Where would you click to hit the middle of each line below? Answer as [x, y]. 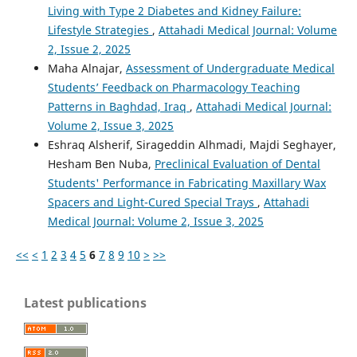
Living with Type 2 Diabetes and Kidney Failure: [174, 11]
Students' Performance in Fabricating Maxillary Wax [186, 183]
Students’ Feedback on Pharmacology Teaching [174, 88]
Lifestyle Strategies [100, 30]
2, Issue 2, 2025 [89, 49]
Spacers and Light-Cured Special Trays [152, 202]
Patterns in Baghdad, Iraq [118, 107]
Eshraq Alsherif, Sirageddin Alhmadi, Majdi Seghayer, [192, 145]
